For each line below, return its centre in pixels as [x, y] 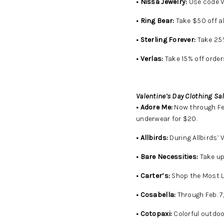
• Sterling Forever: [166, 40]
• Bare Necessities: [168, 157]
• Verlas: [150, 59]
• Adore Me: [154, 107]
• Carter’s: [153, 176]
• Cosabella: [157, 195]
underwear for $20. [167, 119]
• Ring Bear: [155, 21]
